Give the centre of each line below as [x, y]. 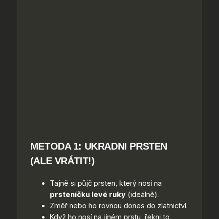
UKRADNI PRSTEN [126, 146]
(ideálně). [142, 195]
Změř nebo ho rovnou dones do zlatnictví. [119, 206]
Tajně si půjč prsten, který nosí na [106, 184]
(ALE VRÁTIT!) [62, 160]
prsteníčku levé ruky [88, 195]
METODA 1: [57, 146]
